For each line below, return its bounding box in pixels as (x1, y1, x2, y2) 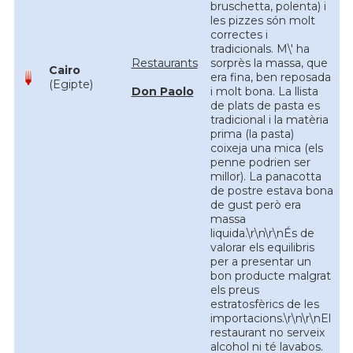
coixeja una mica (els (210, 141, 323, 155)
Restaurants (131, 56, 198, 70)
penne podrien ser (210, 155, 310, 169)
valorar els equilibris (210, 240, 314, 255)
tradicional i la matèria (210, 113, 329, 127)
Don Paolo (131, 84, 194, 98)
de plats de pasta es (210, 98, 320, 113)
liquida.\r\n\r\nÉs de (210, 226, 314, 240)
